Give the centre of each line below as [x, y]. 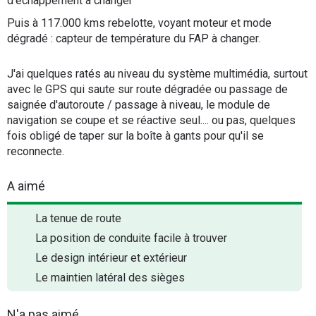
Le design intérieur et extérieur [111, 258]
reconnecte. [36, 151]
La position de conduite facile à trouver [131, 238]
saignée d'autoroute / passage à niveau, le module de [139, 105]
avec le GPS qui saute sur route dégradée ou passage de [147, 89]
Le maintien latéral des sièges [110, 278]
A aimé [26, 186]
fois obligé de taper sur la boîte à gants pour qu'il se [135, 136]
